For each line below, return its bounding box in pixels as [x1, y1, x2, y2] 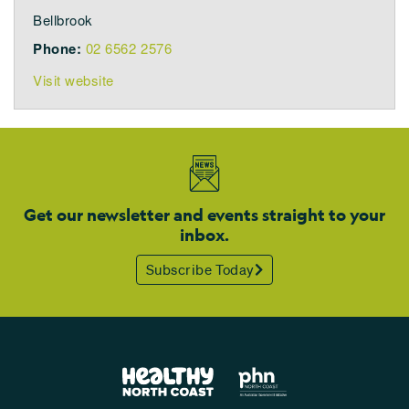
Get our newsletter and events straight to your [24, 204, 385, 225]
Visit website [33, 70, 115, 89]
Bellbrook [33, 10, 93, 29]
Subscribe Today [145, 260, 255, 278]
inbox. [180, 225, 229, 246]
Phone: [33, 38, 82, 58]
